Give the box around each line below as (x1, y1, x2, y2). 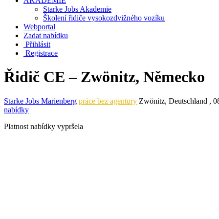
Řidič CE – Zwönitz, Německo (4, 68, 205, 86)
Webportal (23, 22, 55, 31)
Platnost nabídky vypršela (4, 122, 83, 131)
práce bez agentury (79, 96, 137, 105)
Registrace (23, 49, 58, 57)
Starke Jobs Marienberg (4, 96, 77, 105)
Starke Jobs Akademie (43, 5, 111, 13)
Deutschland (169, 96, 207, 105)
